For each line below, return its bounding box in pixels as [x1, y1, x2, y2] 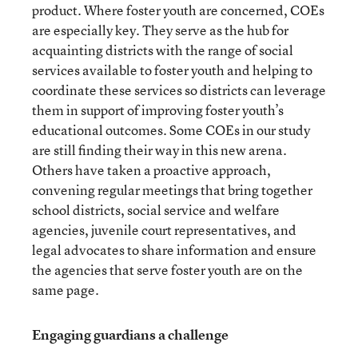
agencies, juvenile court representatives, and [32, 221, 296, 239]
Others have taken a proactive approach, [32, 161, 271, 179]
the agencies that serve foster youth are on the [32, 261, 303, 279]
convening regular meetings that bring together [32, 181, 312, 199]
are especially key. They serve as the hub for [32, 21, 288, 39]
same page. [32, 280, 99, 299]
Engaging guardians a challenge [32, 325, 229, 344]
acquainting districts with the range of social [32, 41, 293, 59]
